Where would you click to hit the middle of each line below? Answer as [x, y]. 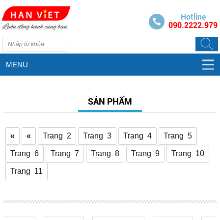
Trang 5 [178, 136]
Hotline [193, 17]
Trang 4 [137, 136]
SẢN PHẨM [110, 101]
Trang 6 [24, 153]
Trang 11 [26, 171]
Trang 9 [145, 153]
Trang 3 [97, 136]
